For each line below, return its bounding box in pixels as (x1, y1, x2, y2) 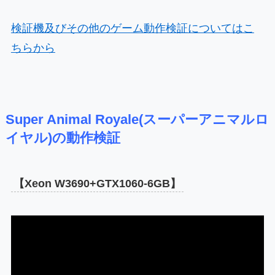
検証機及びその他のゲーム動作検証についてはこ (10, 22, 254, 35)
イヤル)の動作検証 (5, 131, 120, 146)
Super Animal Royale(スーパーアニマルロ (5, 112, 269, 128)
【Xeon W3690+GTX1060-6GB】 (13, 177, 181, 190)
